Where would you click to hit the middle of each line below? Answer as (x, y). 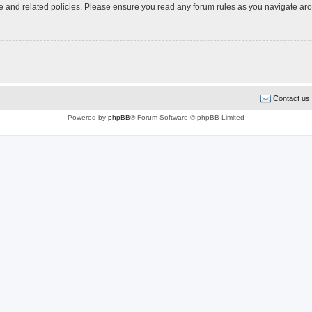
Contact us (291, 98)
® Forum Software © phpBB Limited (187, 117)
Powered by (88, 117)
